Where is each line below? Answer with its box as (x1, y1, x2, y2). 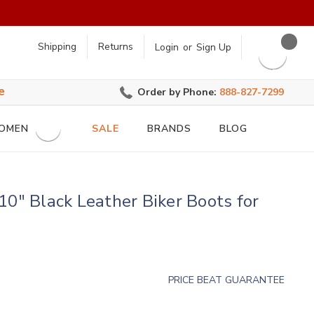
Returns (97, 40, 133, 54)
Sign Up (196, 41, 231, 55)
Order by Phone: (137, 86, 220, 100)
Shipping (37, 40, 76, 54)
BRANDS (147, 122, 191, 136)
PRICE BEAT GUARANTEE (168, 273, 285, 287)
